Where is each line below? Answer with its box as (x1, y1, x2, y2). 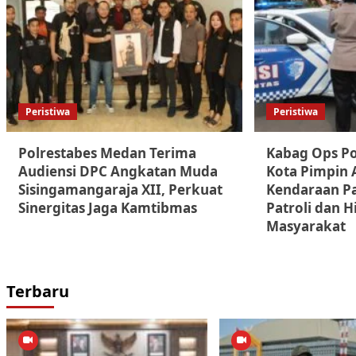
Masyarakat (266, 217, 346, 236)
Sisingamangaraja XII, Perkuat (17, 180, 222, 199)
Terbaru (6, 281, 69, 303)
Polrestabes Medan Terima (17, 144, 196, 163)
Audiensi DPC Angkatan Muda (17, 162, 218, 181)
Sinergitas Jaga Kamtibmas (17, 199, 197, 218)
